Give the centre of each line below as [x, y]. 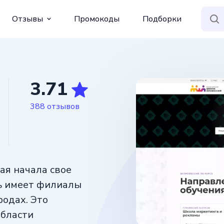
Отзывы [27, 19]
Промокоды [97, 19]
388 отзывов [55, 106]
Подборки [162, 19]
